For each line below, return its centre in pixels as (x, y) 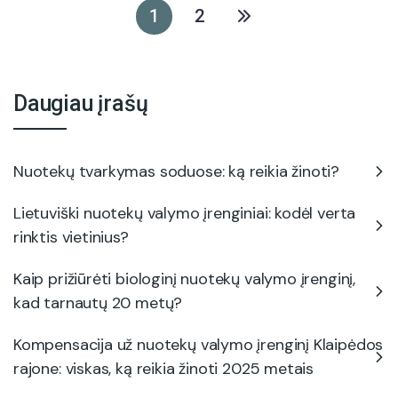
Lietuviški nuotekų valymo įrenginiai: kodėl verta (185, 213)
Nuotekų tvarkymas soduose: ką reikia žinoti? (177, 171)
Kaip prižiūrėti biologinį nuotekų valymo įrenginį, (184, 279)
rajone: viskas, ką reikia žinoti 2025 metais (164, 368)
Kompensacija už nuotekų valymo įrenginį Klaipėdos (199, 344)
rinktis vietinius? (71, 237)
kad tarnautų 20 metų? (98, 302)
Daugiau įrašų (81, 103)
